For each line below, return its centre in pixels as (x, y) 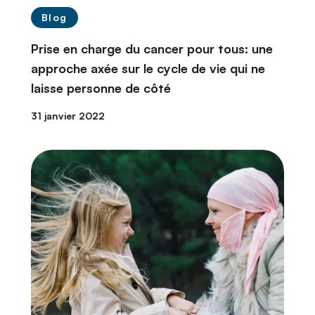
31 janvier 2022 (68, 116)
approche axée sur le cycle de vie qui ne (148, 69)
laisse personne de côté (101, 88)
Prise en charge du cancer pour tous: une (152, 49)
